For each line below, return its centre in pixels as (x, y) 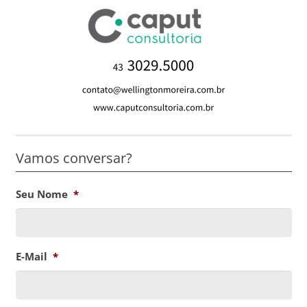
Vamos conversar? (74, 158)
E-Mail (31, 257)
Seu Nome (41, 194)
